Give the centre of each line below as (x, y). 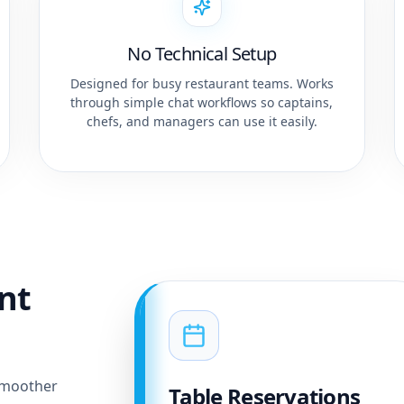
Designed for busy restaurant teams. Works (202, 83)
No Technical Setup (202, 54)
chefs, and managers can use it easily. (202, 121)
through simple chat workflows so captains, (202, 102)
